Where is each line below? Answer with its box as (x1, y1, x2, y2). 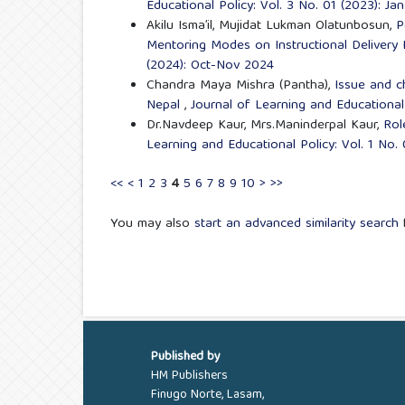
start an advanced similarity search (194, 212, 399, 236)
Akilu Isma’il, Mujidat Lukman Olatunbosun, (146, 14, 396, 38)
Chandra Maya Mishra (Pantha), (146, 73, 334, 98)
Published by (151, 346, 221, 369)
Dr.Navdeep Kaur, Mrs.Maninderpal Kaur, (146, 113, 383, 137)
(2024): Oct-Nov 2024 (146, 53, 274, 78)
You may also (110, 212, 194, 236)
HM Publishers (151, 365, 228, 388)
